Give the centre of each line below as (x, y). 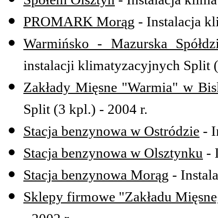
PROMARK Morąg (79, 22)
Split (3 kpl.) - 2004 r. (85, 109)
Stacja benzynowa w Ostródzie (111, 131)
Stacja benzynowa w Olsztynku (113, 153)
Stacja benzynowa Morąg (96, 175)
